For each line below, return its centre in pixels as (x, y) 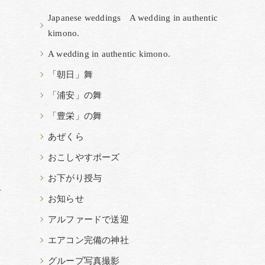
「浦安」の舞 (75, 95)
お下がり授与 (75, 178)
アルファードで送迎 (88, 219)
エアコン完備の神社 (88, 240)
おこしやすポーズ (84, 157)
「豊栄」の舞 (75, 116)
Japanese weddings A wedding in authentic (133, 18)
